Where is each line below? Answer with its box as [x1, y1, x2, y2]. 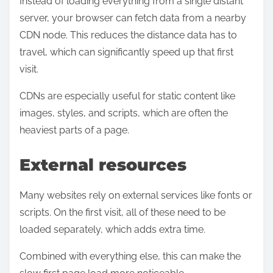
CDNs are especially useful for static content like [19, 90, 235, 102]
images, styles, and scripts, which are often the [19, 107, 228, 119]
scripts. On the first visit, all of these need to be [19, 206, 225, 218]
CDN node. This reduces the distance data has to [19, 29, 237, 41]
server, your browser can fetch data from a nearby [19, 12, 246, 24]
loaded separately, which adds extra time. [19, 223, 205, 235]
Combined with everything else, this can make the [19, 250, 241, 262]
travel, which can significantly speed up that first [19, 46, 233, 58]
